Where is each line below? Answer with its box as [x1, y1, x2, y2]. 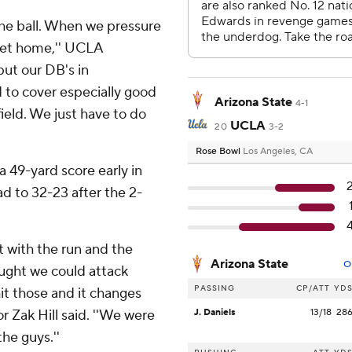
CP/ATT [296, 283, 330, 294]
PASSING [194, 283, 235, 294]
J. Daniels [194, 306, 236, 319]
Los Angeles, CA [243, 145, 313, 158]
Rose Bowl [196, 145, 243, 158]
